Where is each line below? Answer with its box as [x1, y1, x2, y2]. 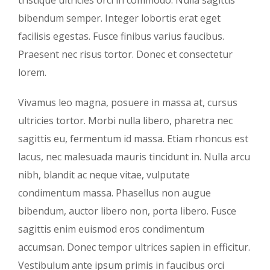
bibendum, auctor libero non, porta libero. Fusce [18, 204, 236, 218]
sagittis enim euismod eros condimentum [18, 222, 204, 236]
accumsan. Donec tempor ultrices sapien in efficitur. [18, 240, 250, 254]
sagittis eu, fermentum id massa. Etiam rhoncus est [18, 131, 248, 145]
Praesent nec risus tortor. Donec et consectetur [18, 47, 233, 61]
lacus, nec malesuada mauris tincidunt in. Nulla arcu [18, 149, 250, 163]
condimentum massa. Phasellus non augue [18, 186, 211, 199]
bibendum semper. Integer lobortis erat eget [18, 11, 221, 25]
